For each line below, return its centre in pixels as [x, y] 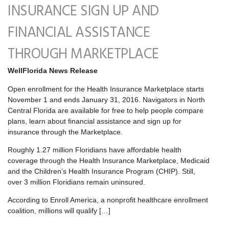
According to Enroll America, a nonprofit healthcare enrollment [108, 200]
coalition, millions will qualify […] [59, 211]
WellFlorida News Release [53, 71]
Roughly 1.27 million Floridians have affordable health [95, 150]
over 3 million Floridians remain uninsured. [76, 182]
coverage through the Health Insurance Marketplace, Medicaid [109, 160]
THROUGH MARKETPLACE [83, 55]
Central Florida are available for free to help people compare [106, 110]
